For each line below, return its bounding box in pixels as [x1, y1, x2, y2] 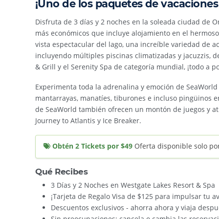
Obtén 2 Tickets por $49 [52, 141, 133, 151]
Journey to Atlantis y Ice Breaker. [35, 116, 141, 126]
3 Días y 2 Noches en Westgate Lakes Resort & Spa [51, 180, 215, 190]
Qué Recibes [35, 166, 88, 176]
